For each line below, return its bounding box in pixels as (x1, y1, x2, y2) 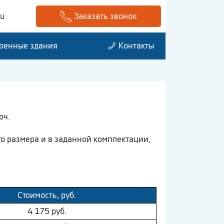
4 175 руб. (27, 205, 66, 216)
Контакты (116, 40, 154, 51)
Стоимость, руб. (17, 189, 76, 200)
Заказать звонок (74, 10, 137, 21)
